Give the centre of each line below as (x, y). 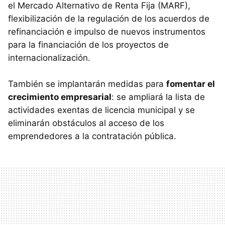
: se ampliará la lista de (158, 97)
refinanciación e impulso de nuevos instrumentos (107, 31)
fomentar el (191, 84)
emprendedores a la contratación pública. (92, 136)
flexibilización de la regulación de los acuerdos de (109, 18)
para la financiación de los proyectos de (88, 44)
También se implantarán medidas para (87, 84)
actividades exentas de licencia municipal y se (101, 110)
